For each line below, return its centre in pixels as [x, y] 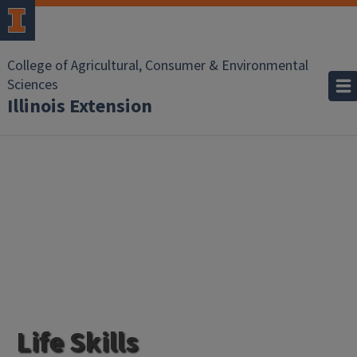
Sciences [33, 85]
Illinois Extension [80, 106]
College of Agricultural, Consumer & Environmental [158, 66]
